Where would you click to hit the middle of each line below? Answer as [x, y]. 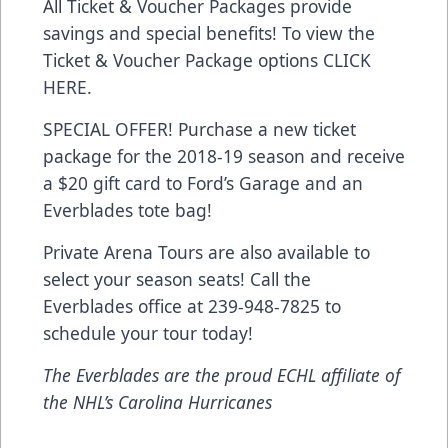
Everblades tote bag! [127, 210]
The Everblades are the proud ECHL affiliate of [222, 375]
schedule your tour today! [148, 333]
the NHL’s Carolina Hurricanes [157, 402]
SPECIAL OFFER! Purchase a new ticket [199, 129]
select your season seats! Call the [177, 279]
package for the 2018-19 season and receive [224, 156]
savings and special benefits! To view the [209, 33]
